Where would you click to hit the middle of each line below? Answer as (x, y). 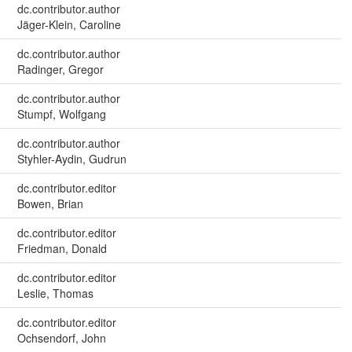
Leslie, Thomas (55, 293)
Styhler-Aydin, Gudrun (71, 159)
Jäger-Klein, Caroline (69, 25)
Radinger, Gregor (60, 70)
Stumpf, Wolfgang (61, 114)
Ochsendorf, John (61, 338)
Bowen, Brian (50, 204)
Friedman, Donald (62, 249)
